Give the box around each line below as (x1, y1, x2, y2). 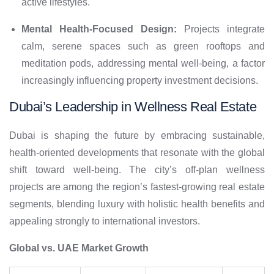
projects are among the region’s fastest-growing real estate (9, 182, 265, 193)
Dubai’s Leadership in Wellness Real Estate (9, 99, 257, 115)
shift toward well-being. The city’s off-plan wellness (9, 165, 265, 176)
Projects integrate (177, 24, 265, 35)
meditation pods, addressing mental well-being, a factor (21, 58, 265, 69)
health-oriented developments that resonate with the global (9, 147, 265, 158)
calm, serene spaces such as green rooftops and (21, 41, 265, 52)
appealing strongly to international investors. (9, 216, 200, 227)
